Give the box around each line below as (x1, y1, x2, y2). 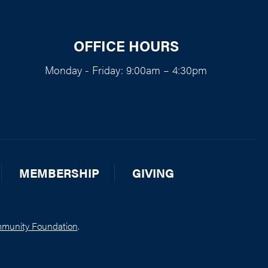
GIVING (132, 164, 174, 182)
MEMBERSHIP (19, 164, 99, 182)
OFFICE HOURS (73, 35, 179, 56)
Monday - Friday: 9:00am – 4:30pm (45, 62, 208, 78)
